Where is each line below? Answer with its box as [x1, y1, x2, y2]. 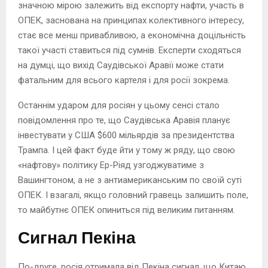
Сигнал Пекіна [18, 224, 136, 252]
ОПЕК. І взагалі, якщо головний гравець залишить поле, [18, 189, 248, 200]
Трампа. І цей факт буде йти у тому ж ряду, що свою [18, 144, 235, 156]
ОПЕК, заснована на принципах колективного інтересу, [18, 14, 244, 26]
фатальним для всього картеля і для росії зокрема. [18, 74, 230, 86]
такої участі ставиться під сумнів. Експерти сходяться [18, 44, 241, 56]
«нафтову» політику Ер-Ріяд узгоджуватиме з [18, 159, 204, 170]
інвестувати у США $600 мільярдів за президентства [18, 129, 234, 141]
